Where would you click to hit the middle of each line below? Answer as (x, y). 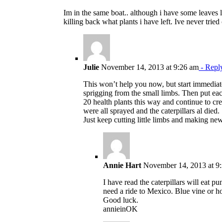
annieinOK (120, 209)
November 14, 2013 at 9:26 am (149, 67)
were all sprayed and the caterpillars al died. (151, 111)
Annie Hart (122, 165)
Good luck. (121, 200)
